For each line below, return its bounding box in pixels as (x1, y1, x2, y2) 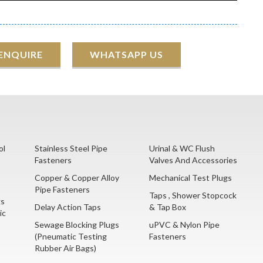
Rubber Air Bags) (35, 243, 96, 254)
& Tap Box (149, 202, 186, 213)
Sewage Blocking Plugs (35, 220, 119, 230)
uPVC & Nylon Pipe (149, 220, 220, 230)
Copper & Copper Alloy (35, 173, 119, 183)
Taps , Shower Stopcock (149, 190, 237, 201)
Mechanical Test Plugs (149, 173, 232, 183)
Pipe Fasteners (35, 184, 90, 195)
